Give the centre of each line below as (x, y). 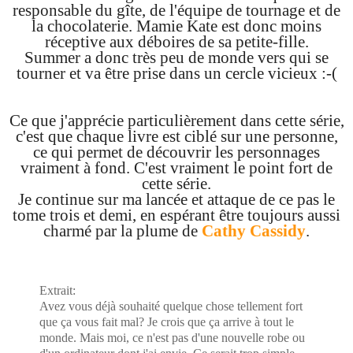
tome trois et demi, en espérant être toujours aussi (176, 215)
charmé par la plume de (123, 230)
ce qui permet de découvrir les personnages (176, 152)
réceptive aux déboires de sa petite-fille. (176, 41)
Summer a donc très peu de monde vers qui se (176, 57)
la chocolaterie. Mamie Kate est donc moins (176, 26)
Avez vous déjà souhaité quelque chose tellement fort (171, 306)
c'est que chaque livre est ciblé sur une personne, (176, 136)
